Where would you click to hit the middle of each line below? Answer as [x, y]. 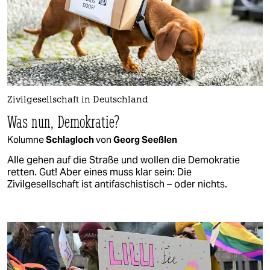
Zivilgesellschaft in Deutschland [78, 100]
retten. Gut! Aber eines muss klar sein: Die [99, 172]
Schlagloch [71, 139]
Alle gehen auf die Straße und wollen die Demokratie [124, 160]
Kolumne [27, 139]
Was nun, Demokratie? [64, 121]
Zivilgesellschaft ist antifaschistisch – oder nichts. [117, 184]
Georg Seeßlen [145, 139]
